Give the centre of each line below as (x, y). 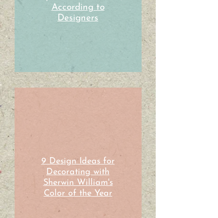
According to (78, 8)
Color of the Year (78, 193)
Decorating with (78, 172)
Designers (78, 18)
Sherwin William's (78, 183)
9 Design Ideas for (78, 161)
